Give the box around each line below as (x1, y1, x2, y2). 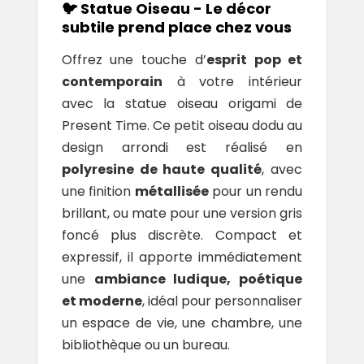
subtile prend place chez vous (61, 16, 295, 37)
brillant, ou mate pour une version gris (61, 203, 303, 223)
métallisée (134, 181, 209, 201)
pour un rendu (208, 181, 303, 201)
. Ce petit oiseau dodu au (146, 115, 303, 135)
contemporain (61, 71, 162, 91)
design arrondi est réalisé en (61, 137, 303, 157)
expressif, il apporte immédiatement (61, 247, 303, 266)
